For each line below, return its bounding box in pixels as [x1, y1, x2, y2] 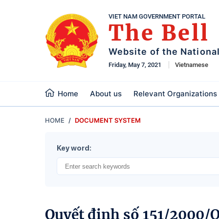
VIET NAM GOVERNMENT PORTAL [109, 13, 205, 20]
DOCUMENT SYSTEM [75, 116, 141, 124]
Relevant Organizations [133, 89, 217, 98]
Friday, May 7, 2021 [109, 61, 161, 68]
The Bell [109, 20, 210, 46]
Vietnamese [175, 61, 208, 68]
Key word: [57, 144, 91, 153]
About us [90, 89, 122, 98]
